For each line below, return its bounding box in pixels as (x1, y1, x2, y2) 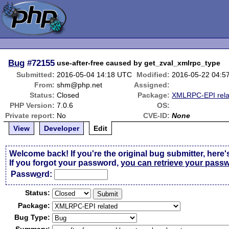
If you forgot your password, (9, 158, 121, 167)
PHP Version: (10, 101, 55, 109)
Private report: (5, 111, 55, 120)
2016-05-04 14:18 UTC (57, 71, 132, 79)
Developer (44, 124, 80, 132)
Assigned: (134, 81, 170, 89)
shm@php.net (57, 81, 103, 89)
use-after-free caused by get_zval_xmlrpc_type (57, 59, 221, 67)
